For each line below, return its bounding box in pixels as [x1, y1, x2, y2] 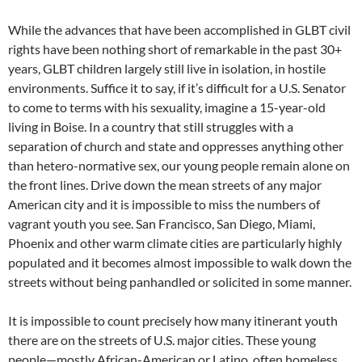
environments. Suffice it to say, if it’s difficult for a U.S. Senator [8, 80, 346, 95]
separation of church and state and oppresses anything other [8, 138, 343, 154]
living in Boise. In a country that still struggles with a [8, 119, 293, 134]
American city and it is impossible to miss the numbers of [8, 196, 320, 212]
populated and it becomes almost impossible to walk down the [8, 255, 351, 270]
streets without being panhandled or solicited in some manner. [8, 274, 351, 289]
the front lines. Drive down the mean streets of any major [8, 177, 322, 192]
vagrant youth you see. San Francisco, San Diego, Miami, [8, 216, 315, 231]
